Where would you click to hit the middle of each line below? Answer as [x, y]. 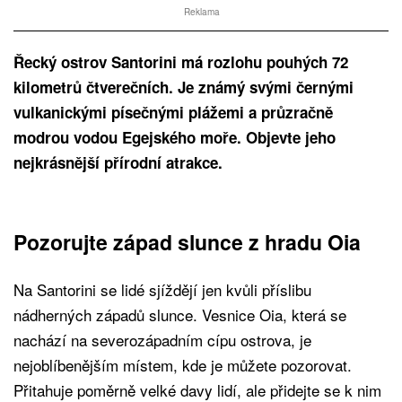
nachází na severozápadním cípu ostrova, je [162, 339]
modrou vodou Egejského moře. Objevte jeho [175, 137]
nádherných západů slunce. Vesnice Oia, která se [180, 314]
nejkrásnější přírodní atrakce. [118, 162]
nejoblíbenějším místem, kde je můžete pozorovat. [183, 364]
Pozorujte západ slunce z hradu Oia [187, 241]
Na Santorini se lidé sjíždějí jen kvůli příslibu [162, 289]
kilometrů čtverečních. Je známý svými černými [184, 87]
